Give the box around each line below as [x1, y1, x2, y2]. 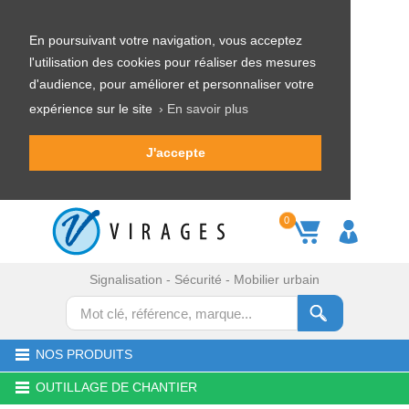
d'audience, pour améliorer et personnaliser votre [29, 77, 314, 91]
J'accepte [145, 145, 205, 161]
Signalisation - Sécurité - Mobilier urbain [89, 272, 320, 287]
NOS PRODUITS [36, 347, 132, 362]
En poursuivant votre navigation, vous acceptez [29, 33, 302, 47]
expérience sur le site [29, 100, 156, 116]
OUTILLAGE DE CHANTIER [36, 380, 197, 394]
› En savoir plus [158, 100, 248, 116]
